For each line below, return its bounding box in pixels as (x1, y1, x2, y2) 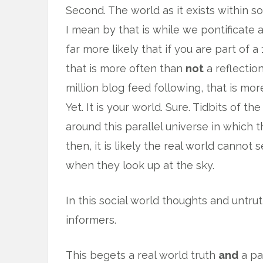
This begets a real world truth (66, 249, 218, 261)
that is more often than (66, 62, 186, 75)
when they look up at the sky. (66, 159, 214, 171)
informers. (66, 214, 116, 226)
